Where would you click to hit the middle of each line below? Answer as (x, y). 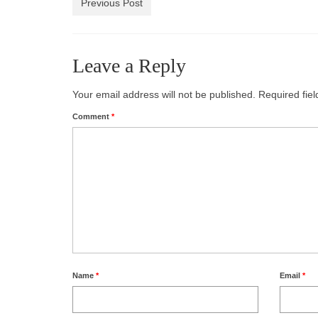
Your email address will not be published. (164, 94)
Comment (92, 116)
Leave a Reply (129, 65)
